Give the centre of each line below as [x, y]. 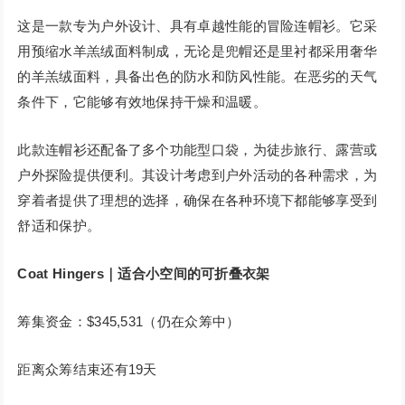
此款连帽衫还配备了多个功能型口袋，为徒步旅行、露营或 [198, 150]
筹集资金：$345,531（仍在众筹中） [129, 322]
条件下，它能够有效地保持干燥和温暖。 [142, 102]
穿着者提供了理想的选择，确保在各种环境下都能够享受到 [198, 201]
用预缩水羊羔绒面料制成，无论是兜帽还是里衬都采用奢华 [198, 52]
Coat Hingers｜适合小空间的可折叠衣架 [144, 274]
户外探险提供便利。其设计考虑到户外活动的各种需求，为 [198, 175]
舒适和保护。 [59, 226]
